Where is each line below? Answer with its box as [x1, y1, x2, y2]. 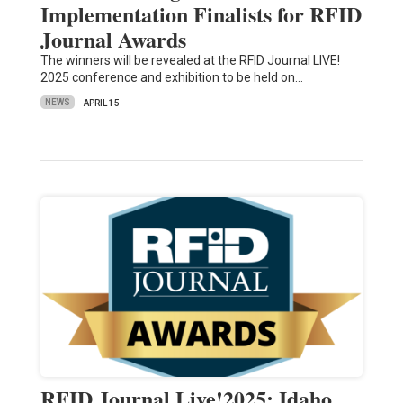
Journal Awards [40, 22, 186, 55]
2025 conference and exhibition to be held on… [40, 69, 303, 85]
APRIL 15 [83, 97, 120, 108]
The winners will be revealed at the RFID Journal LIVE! [40, 52, 340, 67]
